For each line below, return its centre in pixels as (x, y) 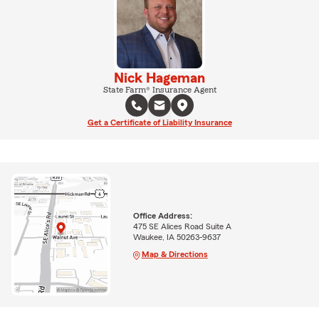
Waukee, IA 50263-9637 (177, 237)
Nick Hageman (159, 78)
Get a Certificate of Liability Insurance (159, 122)
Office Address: (162, 215)
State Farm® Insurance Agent (159, 90)
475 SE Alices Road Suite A (182, 226)
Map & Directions (174, 254)
